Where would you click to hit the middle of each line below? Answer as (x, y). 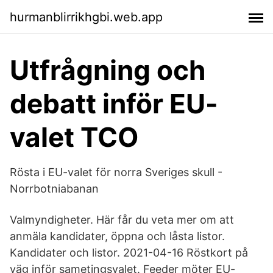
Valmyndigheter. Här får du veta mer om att (122, 220)
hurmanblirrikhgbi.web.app (86, 17)
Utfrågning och (108, 70)
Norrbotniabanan (54, 189)
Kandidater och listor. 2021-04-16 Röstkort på (129, 253)
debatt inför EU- (114, 104)
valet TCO (74, 137)
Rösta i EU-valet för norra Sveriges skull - (116, 172)
